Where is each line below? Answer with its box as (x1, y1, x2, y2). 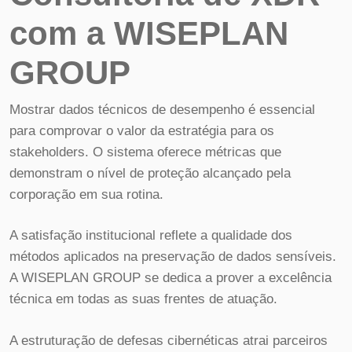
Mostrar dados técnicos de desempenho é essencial (9, 101, 315, 117)
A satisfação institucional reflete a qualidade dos (9, 228, 292, 244)
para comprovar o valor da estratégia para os (9, 123, 274, 138)
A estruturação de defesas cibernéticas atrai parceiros (9, 332, 328, 348)
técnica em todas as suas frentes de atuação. (9, 291, 277, 307)
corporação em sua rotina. (9, 186, 163, 202)
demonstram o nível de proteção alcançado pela (9, 165, 291, 181)
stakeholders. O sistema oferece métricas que (9, 144, 281, 159)
